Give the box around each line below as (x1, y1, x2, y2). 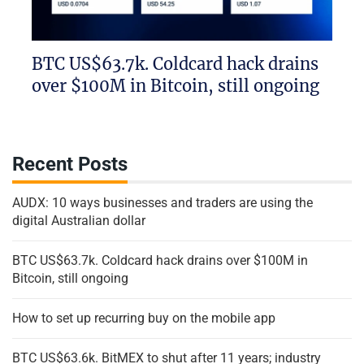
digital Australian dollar (12, 213, 145, 229)
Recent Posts (12, 153, 128, 176)
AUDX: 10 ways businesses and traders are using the (12, 195, 313, 211)
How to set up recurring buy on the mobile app (12, 310, 275, 327)
